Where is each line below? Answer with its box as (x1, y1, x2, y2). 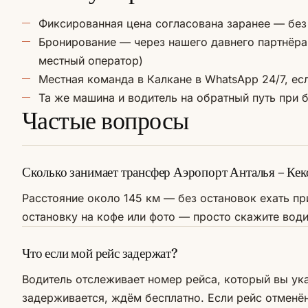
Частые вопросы (22, 105, 189, 135)
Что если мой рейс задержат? (22, 245, 177, 261)
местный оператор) (38, 54, 143, 67)
